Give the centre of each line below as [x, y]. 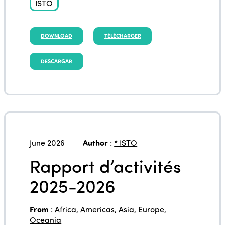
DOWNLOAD [56, 36]
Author [96, 143]
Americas [98, 209]
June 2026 [47, 143]
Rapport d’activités [106, 166]
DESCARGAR [56, 61]
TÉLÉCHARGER [123, 36]
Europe [151, 209]
